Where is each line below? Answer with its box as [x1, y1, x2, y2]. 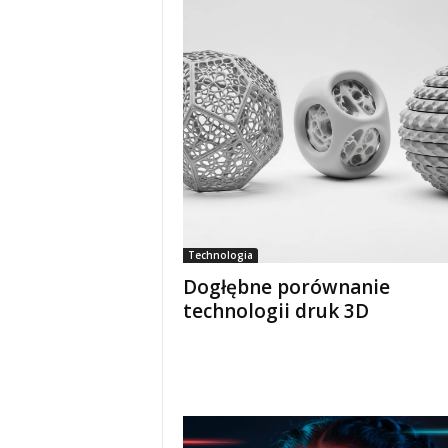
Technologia [187, 248, 253, 262]
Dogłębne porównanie [182, 274, 390, 300]
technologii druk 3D [182, 298, 369, 324]
